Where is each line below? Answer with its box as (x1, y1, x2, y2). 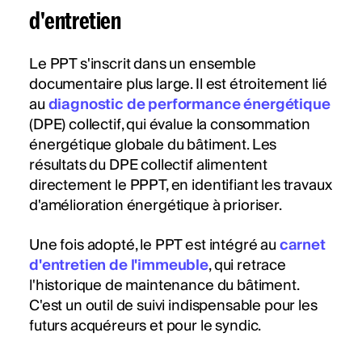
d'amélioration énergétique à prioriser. (29, 193, 282, 219)
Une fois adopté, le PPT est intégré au (29, 233, 280, 259)
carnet (279, 233, 326, 259)
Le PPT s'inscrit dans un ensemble (29, 52, 256, 78)
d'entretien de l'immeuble (29, 253, 208, 279)
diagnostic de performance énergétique (48, 92, 330, 118)
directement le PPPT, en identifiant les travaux (29, 173, 332, 199)
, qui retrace (208, 253, 286, 279)
